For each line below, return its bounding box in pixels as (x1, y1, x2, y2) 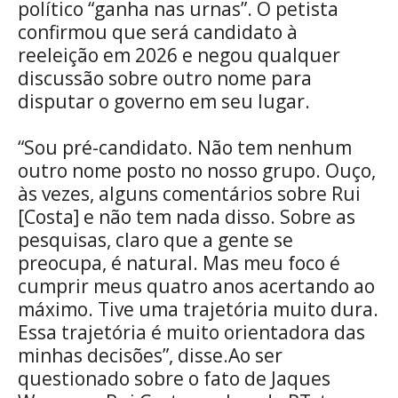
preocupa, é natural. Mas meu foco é (18, 250, 340, 275)
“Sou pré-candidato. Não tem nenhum (18, 134, 352, 160)
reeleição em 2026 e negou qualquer (18, 42, 340, 68)
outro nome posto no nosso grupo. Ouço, (18, 157, 376, 183)
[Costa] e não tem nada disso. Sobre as (18, 203, 355, 229)
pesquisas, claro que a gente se (18, 227, 293, 252)
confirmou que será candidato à (18, 19, 298, 44)
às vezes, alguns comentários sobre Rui (18, 180, 361, 206)
